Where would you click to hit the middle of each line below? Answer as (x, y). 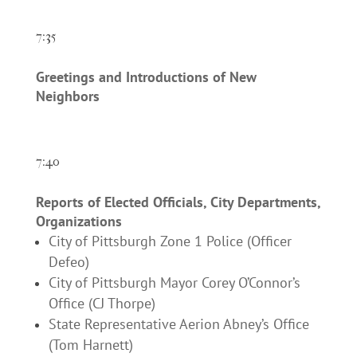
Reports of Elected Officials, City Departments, (178, 202)
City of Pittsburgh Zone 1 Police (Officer (170, 241)
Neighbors (67, 96)
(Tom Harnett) (90, 345)
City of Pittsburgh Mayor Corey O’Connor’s (174, 283)
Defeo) (69, 262)
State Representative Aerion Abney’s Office (178, 324)
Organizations (78, 222)
